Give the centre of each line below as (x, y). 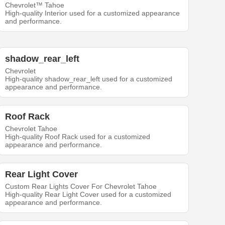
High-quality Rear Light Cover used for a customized (88, 195)
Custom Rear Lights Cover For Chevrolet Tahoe (81, 187)
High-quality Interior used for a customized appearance (93, 13)
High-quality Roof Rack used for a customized (78, 137)
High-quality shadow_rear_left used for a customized (89, 79)
